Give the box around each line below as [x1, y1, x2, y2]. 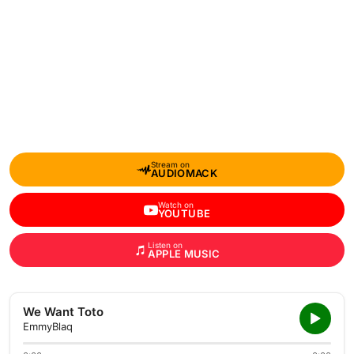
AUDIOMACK [150, 167, 218, 179]
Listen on [148, 240, 183, 250]
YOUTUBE [157, 207, 211, 220]
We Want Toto [23, 304, 104, 319]
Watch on [157, 200, 194, 209]
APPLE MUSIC [148, 247, 220, 260]
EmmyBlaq [23, 320, 73, 333]
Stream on [150, 160, 190, 169]
